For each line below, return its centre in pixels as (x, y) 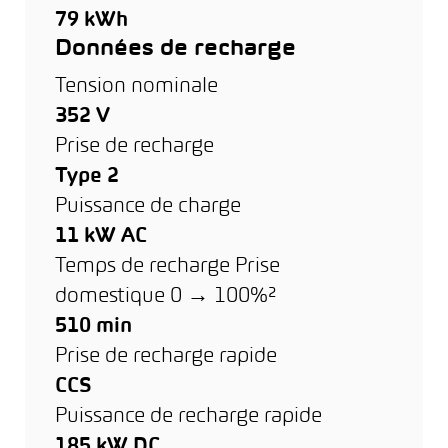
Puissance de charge (148, 206)
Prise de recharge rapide (166, 356)
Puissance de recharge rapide (188, 416)
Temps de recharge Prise (167, 266)
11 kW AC (101, 236)
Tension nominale (136, 86)
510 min (93, 326)
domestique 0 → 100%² (165, 296)
